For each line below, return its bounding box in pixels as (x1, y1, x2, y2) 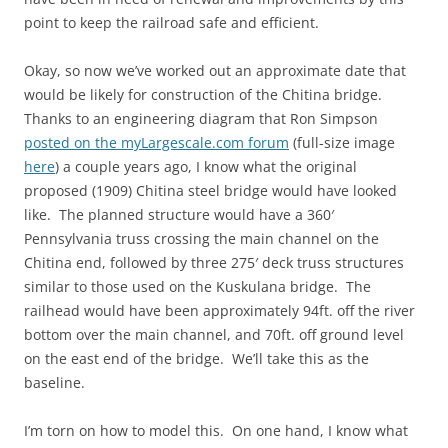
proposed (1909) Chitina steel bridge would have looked (24, 181, 397, 200)
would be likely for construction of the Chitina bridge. (24, 85, 386, 104)
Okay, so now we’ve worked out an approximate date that (24, 61, 406, 80)
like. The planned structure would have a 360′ (24, 205, 334, 224)
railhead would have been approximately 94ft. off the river (24, 301, 415, 320)
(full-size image (289, 133, 395, 152)
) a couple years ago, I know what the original (55, 157, 357, 176)
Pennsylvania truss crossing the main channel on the (24, 229, 379, 248)
